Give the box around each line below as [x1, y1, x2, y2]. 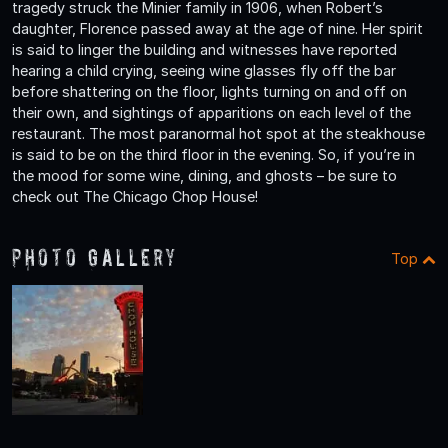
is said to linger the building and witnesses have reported [12, 40, 397, 58]
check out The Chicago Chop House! [12, 187, 258, 205]
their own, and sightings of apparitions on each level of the [12, 103, 411, 121]
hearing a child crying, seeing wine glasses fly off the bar [12, 61, 396, 79]
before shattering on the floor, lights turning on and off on [12, 82, 407, 100]
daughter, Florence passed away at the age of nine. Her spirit [12, 19, 423, 37]
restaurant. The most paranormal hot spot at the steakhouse [12, 124, 425, 142]
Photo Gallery [12, 243, 179, 271]
